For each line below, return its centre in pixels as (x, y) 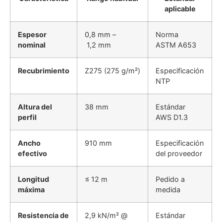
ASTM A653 (176, 45)
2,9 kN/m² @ (106, 215)
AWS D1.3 (172, 117)
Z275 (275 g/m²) (112, 70)
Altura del (35, 107)
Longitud (33, 179)
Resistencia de (43, 215)
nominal (32, 45)
